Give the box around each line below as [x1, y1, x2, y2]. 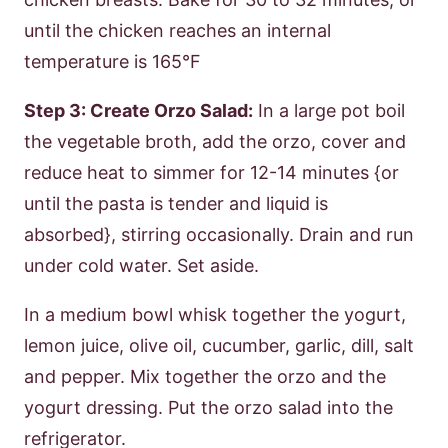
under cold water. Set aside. [24, 254, 259, 276]
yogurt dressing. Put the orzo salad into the [24, 396, 393, 418]
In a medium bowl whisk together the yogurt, [24, 303, 406, 325]
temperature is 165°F [24, 50, 201, 72]
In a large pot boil [253, 99, 405, 121]
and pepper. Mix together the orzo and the [24, 365, 386, 387]
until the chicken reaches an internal [24, 19, 331, 41]
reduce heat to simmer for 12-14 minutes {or [24, 161, 399, 183]
